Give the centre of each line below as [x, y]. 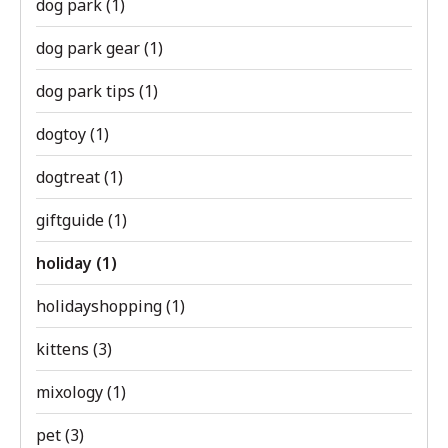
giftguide [72, 220]
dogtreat [70, 177]
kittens [64, 349]
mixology [71, 392]
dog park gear [90, 48]
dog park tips [87, 91]
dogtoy [63, 134]
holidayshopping [101, 306]
